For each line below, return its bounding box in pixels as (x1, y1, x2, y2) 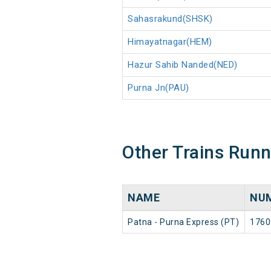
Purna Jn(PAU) (128, 82, 189, 94)
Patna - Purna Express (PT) (128, 217, 239, 227)
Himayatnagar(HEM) (128, 36, 212, 48)
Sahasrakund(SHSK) (128, 13, 213, 25)
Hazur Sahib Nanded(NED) (128, 59, 238, 71)
